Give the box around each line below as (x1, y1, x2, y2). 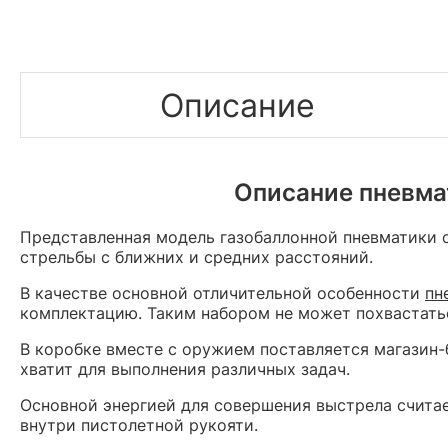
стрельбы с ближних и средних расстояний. (20, 246, 373, 267)
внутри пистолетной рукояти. (20, 414, 258, 435)
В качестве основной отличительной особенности (20, 282, 425, 303)
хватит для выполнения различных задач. (20, 358, 350, 379)
